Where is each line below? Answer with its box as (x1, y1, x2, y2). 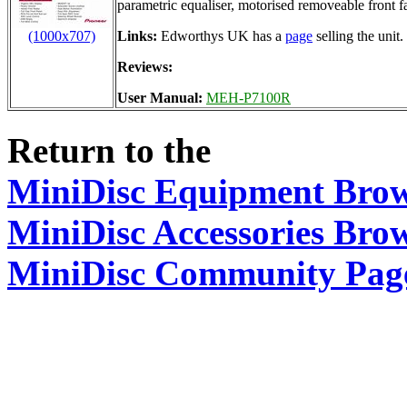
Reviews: (117, 58, 173, 74)
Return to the (7, 131, 211, 171)
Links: (117, 27, 157, 44)
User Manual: (117, 89, 206, 105)
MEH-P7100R (206, 89, 291, 105)
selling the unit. (313, 27, 403, 44)
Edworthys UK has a (157, 27, 285, 44)
